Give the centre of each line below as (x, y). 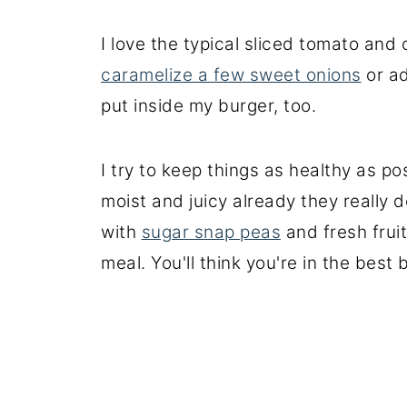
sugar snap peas (211, 232)
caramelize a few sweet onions (231, 74)
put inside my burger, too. (208, 105)
